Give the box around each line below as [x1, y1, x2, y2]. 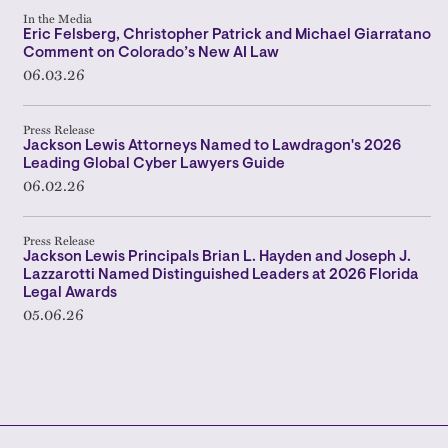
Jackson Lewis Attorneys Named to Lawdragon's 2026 [23, 139, 401, 154]
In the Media [23, 9, 92, 27]
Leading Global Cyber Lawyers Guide [23, 157, 285, 172]
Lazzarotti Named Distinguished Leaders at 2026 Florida [23, 268, 419, 283]
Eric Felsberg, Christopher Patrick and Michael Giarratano [23, 28, 431, 43]
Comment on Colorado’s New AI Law [23, 46, 279, 61]
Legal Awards [23, 286, 117, 301]
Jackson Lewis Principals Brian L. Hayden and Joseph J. [23, 250, 411, 265]
